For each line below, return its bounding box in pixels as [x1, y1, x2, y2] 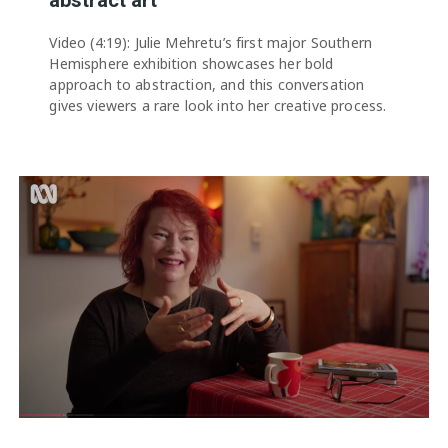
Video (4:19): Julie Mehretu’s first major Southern [49, 32, 372, 52]
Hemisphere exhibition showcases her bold [49, 53, 334, 73]
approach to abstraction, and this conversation [49, 74, 365, 94]
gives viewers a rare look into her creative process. [49, 95, 387, 115]
